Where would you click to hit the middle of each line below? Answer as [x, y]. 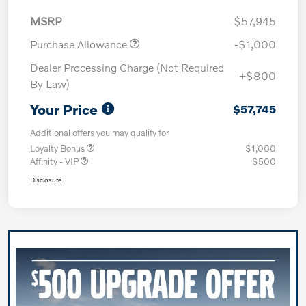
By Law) [50, 83]
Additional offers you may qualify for [99, 132]
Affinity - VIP [55, 161]
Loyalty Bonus [58, 148]
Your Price [64, 109]
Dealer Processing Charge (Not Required [127, 67]
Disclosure [46, 179]
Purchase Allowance [80, 44]
